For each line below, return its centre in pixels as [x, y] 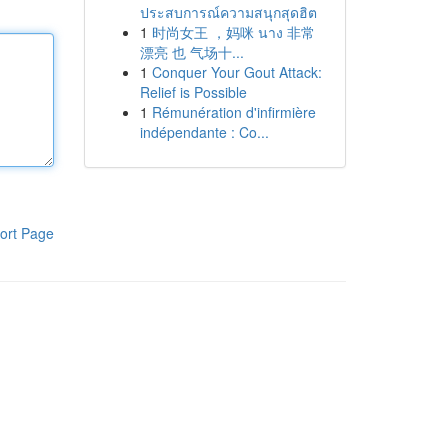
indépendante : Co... [204, 132]
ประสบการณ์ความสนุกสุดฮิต [228, 12]
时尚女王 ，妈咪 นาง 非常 [233, 32]
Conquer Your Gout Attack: [236, 72]
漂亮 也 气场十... [191, 52]
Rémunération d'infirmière [233, 112]
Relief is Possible [193, 92]
